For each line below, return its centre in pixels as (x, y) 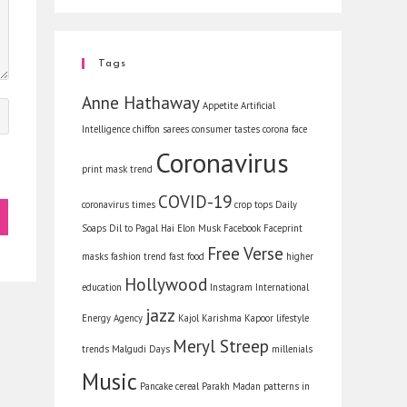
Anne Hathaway (141, 103)
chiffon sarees (161, 129)
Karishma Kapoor (238, 318)
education (102, 287)
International (282, 287)
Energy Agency (112, 318)
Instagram (231, 287)
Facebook (242, 228)
